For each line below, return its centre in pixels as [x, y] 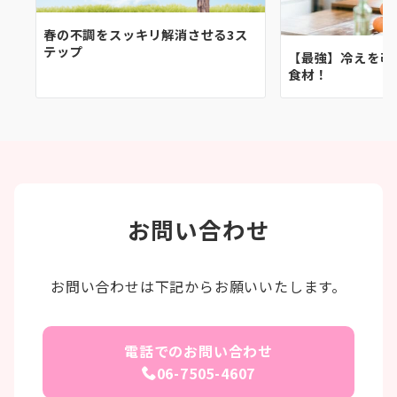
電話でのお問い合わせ [198, 351]
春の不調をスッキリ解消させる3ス [146, 35]
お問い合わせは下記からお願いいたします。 [198, 286]
